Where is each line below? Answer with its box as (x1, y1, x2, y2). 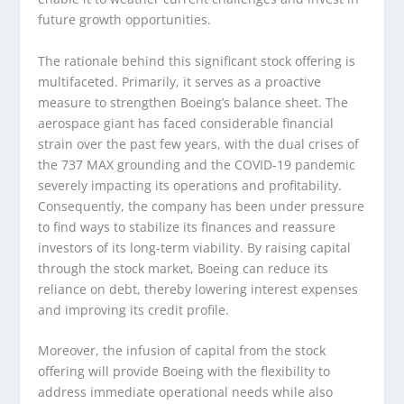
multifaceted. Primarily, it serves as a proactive (38, 72, 322, 90)
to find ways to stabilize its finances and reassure (38, 217, 336, 235)
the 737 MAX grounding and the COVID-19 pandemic (38, 155, 356, 173)
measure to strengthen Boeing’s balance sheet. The (38, 93, 349, 111)
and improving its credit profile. (38, 300, 230, 318)
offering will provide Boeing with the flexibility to (38, 362, 331, 380)
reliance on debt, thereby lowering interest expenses (38, 280, 359, 298)
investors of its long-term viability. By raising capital (38, 238, 352, 256)
